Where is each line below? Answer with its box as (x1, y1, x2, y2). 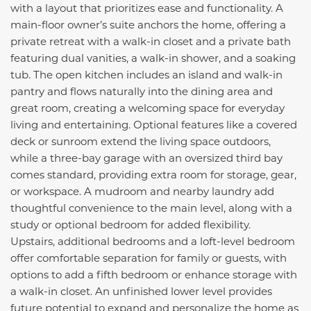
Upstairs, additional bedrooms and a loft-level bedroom (10, 234, 295, 249)
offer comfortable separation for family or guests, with (10, 251, 287, 265)
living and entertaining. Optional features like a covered (10, 117, 297, 132)
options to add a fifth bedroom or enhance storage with (10, 267, 297, 282)
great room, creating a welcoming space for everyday (10, 101, 285, 115)
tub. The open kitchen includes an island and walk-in (10, 67, 283, 82)
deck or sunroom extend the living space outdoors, (10, 134, 271, 149)
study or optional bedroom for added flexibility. (10, 217, 251, 232)
